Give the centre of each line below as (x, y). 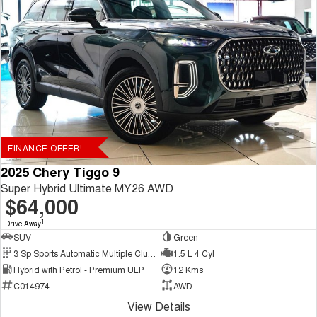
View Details (158, 306)
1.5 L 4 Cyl (194, 253)
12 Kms (188, 269)
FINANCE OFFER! (45, 147)
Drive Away (23, 224)
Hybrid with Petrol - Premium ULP (79, 269)
